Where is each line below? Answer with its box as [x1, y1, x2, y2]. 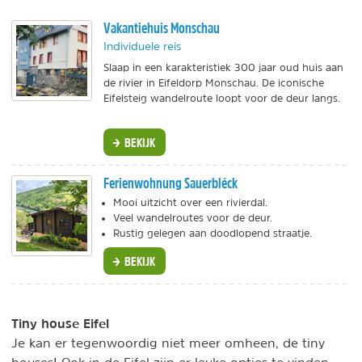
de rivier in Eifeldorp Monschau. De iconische [103, 77, 324, 88]
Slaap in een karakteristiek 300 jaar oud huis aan [103, 61, 343, 73]
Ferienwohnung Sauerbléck [103, 174, 238, 193]
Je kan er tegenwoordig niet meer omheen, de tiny [11, 336, 325, 350]
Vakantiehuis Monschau [103, 18, 220, 37]
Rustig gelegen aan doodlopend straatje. [113, 228, 315, 239]
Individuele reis [103, 40, 181, 52]
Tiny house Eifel [11, 315, 109, 332]
